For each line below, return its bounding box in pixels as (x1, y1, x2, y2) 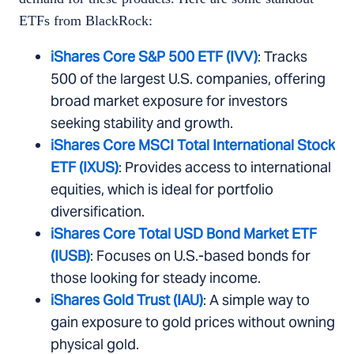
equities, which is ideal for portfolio (51, 180, 273, 199)
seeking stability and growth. (51, 114, 233, 133)
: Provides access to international (119, 158, 331, 177)
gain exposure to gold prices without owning (51, 313, 335, 332)
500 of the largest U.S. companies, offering (51, 70, 326, 88)
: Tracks (258, 47, 307, 66)
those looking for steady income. (51, 269, 261, 288)
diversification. (51, 202, 145, 221)
